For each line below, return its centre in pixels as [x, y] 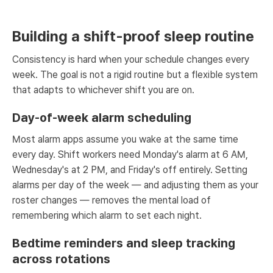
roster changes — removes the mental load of [112, 200]
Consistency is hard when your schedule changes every [131, 59]
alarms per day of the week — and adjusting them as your [135, 185]
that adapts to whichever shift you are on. [103, 90]
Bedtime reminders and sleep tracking [124, 243]
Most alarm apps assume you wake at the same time [125, 139]
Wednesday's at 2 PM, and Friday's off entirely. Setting [130, 170]
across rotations [61, 259]
